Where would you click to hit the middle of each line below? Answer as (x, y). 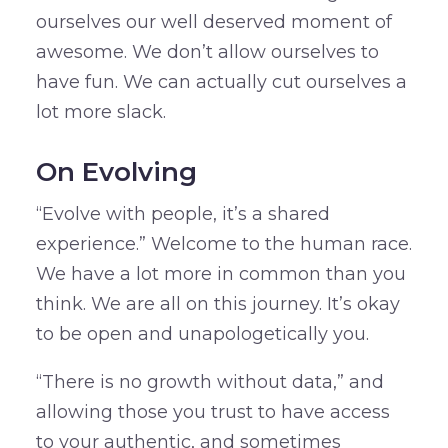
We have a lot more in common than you (220, 274)
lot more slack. (100, 112)
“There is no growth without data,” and (209, 382)
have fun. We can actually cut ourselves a (221, 82)
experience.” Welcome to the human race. (223, 244)
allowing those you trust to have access (212, 412)
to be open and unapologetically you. (202, 334)
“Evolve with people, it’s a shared (182, 214)
